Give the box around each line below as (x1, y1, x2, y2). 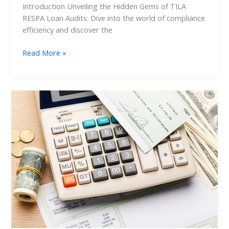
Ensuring (22, 138, 52, 148)
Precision (22, 161, 53, 172)
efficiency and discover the (22, 24, 113, 35)
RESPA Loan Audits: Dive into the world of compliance (22, 12, 205, 23)
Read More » (22, 47, 67, 58)
